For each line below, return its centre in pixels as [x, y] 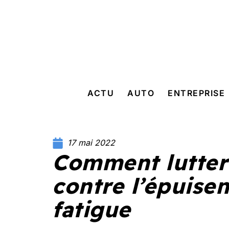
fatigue [91, 209]
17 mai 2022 [91, 143]
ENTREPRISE [196, 93]
